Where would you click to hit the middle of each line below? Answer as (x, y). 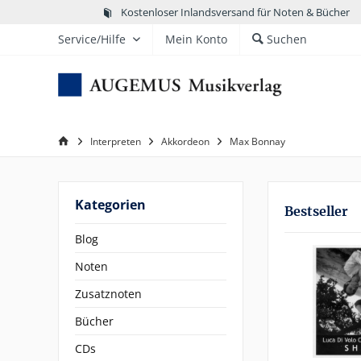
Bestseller (316, 211)
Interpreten (116, 141)
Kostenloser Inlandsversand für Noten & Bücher (235, 12)
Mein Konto (196, 39)
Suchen (287, 39)
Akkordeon (185, 141)
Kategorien (110, 205)
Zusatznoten (108, 294)
